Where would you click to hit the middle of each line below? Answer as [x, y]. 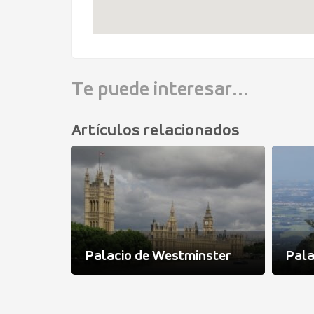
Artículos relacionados [156, 131]
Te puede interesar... [160, 91]
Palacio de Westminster [158, 257]
